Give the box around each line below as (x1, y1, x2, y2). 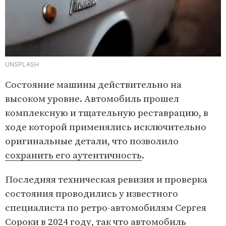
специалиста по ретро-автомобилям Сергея (5, 202, 206, 214)
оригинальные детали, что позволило (5, 135, 179, 147)
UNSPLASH (5, 60, 39, 68)
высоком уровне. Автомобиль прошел (5, 93, 179, 105)
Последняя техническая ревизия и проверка (5, 174, 207, 186)
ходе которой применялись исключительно (5, 121, 206, 133)
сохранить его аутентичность (5, 149, 142, 161)
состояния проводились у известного (5, 188, 178, 200)
